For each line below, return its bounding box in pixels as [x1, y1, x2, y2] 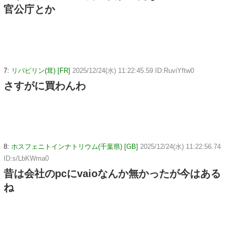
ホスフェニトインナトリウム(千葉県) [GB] [11, 143, 138, 151]
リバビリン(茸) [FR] [11, 66, 70, 74]
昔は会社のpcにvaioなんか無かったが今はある [4, 168, 221, 180]
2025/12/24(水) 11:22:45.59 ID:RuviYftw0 [72, 66, 194, 74]
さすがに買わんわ [4, 80, 86, 91]
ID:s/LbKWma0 [4, 155, 49, 163]
